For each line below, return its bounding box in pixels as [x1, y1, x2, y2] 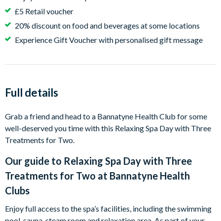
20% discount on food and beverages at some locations [15, 21, 200, 30]
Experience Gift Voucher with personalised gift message [15, 35, 203, 44]
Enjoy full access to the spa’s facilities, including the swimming [5, 204, 212, 213]
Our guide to [5, 155, 64, 167]
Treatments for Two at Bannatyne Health [5, 170, 190, 182]
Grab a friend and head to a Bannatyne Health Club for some [5, 111, 207, 121]
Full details [5, 86, 58, 99]
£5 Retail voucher [15, 6, 74, 16]
